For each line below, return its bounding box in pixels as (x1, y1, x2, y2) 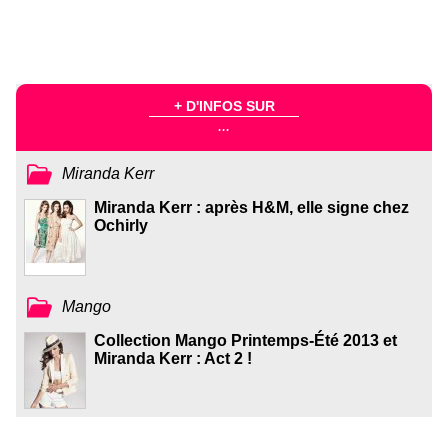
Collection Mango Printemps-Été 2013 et (94, 331, 397, 349)
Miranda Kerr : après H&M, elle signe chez (94, 198, 409, 216)
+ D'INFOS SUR (173, 98, 275, 115)
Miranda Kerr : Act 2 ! (94, 349, 252, 367)
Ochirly (94, 216, 148, 234)
